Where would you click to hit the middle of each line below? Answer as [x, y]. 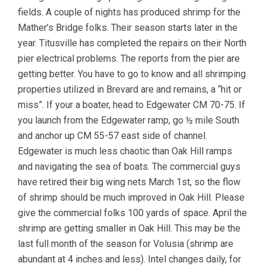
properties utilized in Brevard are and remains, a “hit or [130, 89]
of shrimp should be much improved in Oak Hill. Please [131, 197]
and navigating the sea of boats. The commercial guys [129, 166]
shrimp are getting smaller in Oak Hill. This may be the [129, 228]
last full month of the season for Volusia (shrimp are [126, 243]
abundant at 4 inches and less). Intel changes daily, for [129, 259]
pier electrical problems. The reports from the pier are [129, 58]
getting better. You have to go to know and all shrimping [132, 74]
